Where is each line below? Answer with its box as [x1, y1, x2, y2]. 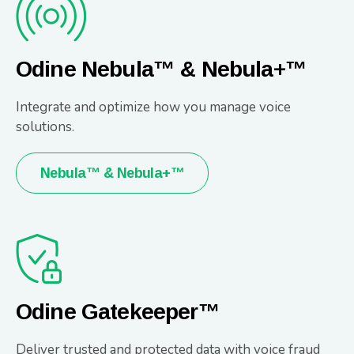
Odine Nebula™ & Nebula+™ [16, 56, 307, 81]
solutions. [16, 117, 74, 136]
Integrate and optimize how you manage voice [16, 97, 291, 116]
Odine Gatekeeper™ [16, 299, 220, 324]
